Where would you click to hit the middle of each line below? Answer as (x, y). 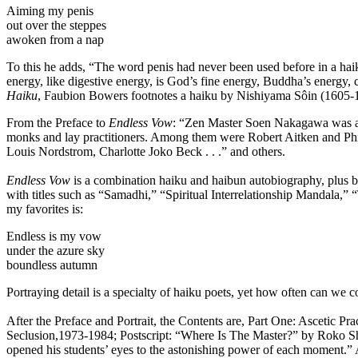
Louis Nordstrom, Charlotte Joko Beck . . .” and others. (146, 152)
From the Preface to (58, 123)
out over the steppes (56, 26)
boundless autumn (52, 265)
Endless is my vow (54, 237)
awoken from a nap (55, 40)
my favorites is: (45, 209)
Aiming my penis (50, 11)
